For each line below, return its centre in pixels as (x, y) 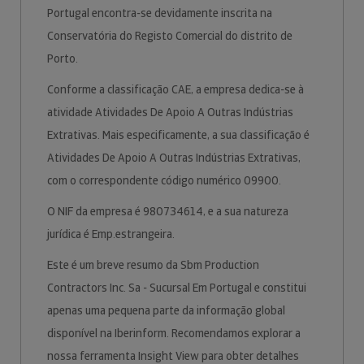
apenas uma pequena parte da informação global (166, 310)
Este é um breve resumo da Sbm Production (153, 265)
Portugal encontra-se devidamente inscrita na (160, 13)
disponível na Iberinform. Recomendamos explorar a (174, 333)
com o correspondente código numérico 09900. (165, 180)
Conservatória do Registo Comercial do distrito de (170, 36)
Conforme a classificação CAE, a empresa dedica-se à (175, 89)
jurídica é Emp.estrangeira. (112, 234)
